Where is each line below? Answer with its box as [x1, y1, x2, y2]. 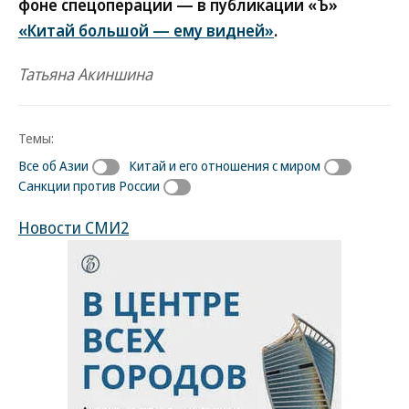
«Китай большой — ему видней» [18, 19, 274, 41]
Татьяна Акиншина [18, 63, 152, 85]
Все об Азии [18, 156, 89, 174]
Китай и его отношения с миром [129, 156, 320, 174]
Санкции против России [18, 175, 160, 194]
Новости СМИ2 [18, 215, 129, 238]
